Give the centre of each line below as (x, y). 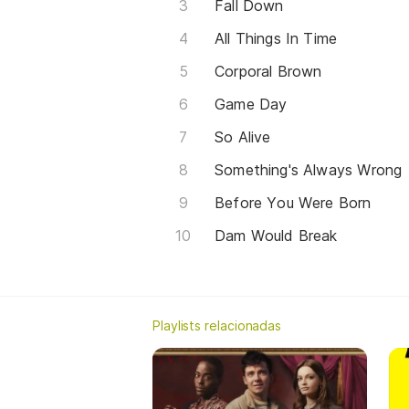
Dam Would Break (276, 236)
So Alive (243, 137)
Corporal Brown (268, 72)
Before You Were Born (293, 203)
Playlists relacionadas (217, 326)
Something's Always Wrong (309, 170)
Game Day (251, 105)
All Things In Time (276, 39)
